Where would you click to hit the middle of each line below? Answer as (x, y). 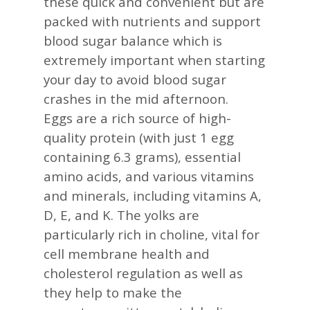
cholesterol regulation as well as (143, 273)
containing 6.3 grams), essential (142, 156)
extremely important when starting (154, 60)
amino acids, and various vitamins (148, 176)
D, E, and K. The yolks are (121, 215)
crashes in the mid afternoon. (136, 98)
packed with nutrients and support (152, 21)
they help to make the (112, 292)
